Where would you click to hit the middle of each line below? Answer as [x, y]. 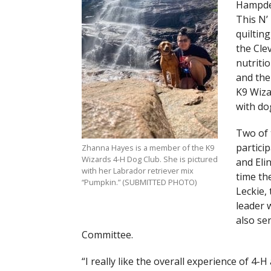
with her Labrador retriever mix [137, 171]
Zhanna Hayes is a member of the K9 [148, 148]
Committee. [107, 235]
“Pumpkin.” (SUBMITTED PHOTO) [139, 182]
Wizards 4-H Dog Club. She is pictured [149, 159]
